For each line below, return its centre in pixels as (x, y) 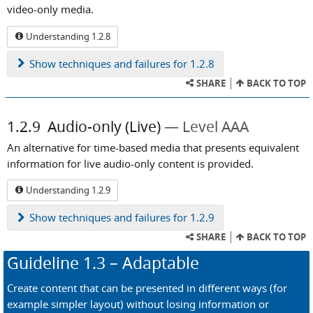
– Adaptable (152, 263)
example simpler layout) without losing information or (138, 304)
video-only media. (50, 9)
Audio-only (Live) (104, 126)
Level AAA (216, 126)
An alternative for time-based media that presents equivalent (153, 147)
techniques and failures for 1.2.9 (135, 218)
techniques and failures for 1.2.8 (135, 63)
